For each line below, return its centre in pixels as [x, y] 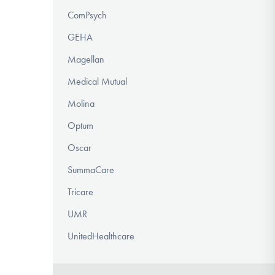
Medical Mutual [97, 82]
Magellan [86, 60]
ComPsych [87, 15]
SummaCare [91, 170]
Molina [81, 104]
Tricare [80, 192]
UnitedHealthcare [101, 236]
